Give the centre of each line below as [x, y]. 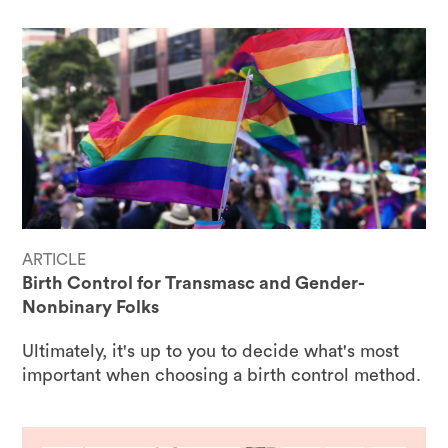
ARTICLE [54, 260]
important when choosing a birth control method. [222, 375]
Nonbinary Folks [91, 307]
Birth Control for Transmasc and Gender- [194, 283]
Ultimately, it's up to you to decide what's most [211, 351]
